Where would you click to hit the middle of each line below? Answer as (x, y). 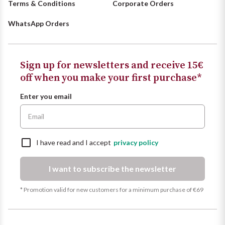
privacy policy (136, 142)
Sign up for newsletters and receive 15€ (112, 65)
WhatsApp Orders (39, 23)
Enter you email (46, 96)
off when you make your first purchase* (111, 78)
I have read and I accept (74, 142)
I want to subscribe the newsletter (113, 168)
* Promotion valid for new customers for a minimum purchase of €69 (112, 189)
